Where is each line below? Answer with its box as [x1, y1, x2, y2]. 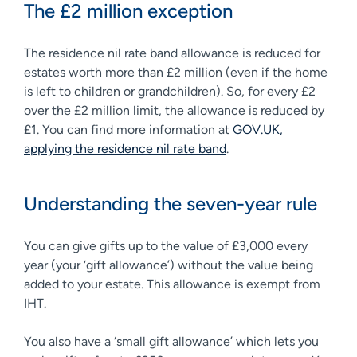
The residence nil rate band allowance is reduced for [24, 45, 320, 61]
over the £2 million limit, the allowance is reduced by [24, 102, 324, 118]
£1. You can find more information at [24, 121, 233, 137]
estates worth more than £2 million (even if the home [24, 64, 328, 80]
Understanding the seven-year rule [24, 191, 322, 215]
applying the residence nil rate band [24, 140, 226, 156]
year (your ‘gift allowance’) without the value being [24, 257, 313, 273]
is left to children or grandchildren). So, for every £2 [24, 83, 316, 99]
